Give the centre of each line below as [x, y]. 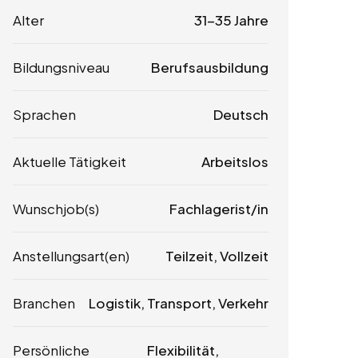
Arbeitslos [235, 161]
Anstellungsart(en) [71, 255]
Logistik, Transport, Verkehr [178, 302]
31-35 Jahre [231, 20]
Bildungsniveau [61, 67]
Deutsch [241, 114]
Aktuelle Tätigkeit [70, 161]
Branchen [44, 302]
